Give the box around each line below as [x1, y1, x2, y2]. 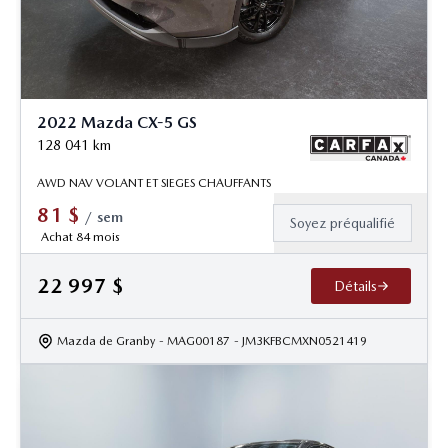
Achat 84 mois [40, 229, 120, 244]
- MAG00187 [159, 333, 230, 348]
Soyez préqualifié [290, 214, 395, 231]
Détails [333, 277, 377, 294]
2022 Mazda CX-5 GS [37, 112, 197, 132]
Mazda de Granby [57, 333, 155, 348]
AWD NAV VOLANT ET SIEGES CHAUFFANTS [37, 175, 271, 190]
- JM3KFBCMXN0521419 [234, 333, 367, 348]
